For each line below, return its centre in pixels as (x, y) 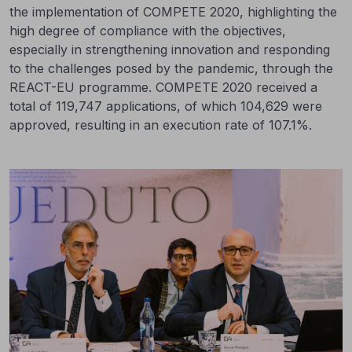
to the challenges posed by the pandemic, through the (171, 68)
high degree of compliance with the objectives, (148, 31)
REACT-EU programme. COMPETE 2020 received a (163, 87)
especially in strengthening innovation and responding (170, 49)
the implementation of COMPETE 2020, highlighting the (173, 12)
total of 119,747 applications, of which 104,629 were (166, 106)
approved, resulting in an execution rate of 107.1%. (161, 125)
